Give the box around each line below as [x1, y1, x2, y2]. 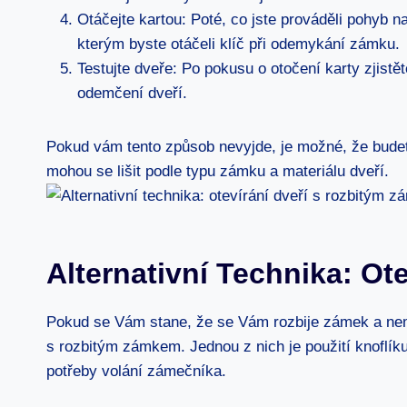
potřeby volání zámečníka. [46, 362, 226, 380]
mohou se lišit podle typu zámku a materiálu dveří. [46, 163, 389, 180]
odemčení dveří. [77, 84, 187, 102]
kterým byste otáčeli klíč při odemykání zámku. [77, 35, 400, 53]
